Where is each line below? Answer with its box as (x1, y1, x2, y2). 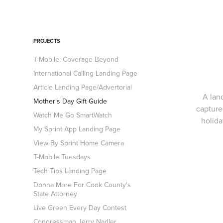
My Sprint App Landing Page (33, 124, 121, 134)
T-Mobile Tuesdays (33, 152, 91, 162)
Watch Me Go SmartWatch (33, 110, 112, 120)
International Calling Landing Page (33, 68, 138, 78)
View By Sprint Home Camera (33, 138, 124, 148)
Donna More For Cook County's (33, 180, 131, 190)
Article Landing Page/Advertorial (33, 82, 132, 92)
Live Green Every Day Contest (33, 203, 127, 213)
